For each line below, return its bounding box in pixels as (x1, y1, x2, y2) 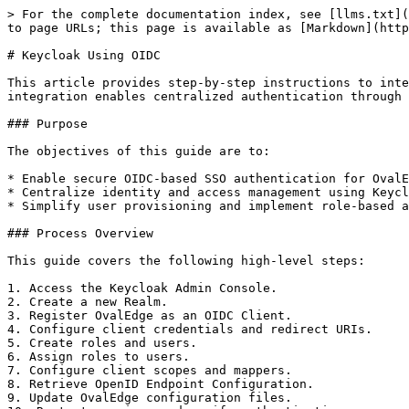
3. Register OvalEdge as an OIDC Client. (7, 309, 292, 322)
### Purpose (7, 117, 88, 131)
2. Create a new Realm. (7, 295, 168, 309)
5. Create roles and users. (7, 336, 197, 350)
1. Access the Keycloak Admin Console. (7, 281, 278, 295)
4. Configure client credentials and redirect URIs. (7, 322, 372, 336)
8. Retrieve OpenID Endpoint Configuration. (7, 377, 314, 391)
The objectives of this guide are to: (7, 144, 270, 158)
